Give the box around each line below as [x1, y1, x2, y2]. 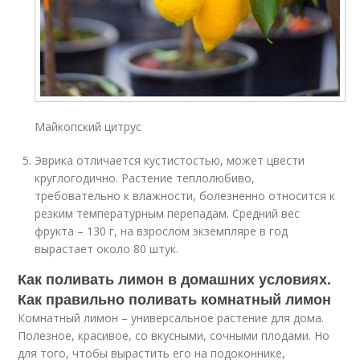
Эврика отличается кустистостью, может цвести [35, 152, 305, 168]
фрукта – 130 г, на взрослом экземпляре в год [35, 223, 288, 239]
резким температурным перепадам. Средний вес [35, 205, 301, 221]
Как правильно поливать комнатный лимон [18, 288, 332, 309]
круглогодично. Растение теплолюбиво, [35, 170, 256, 186]
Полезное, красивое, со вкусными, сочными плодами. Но [18, 327, 330, 343]
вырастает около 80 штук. [35, 240, 179, 256]
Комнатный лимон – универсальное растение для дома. [18, 309, 325, 325]
